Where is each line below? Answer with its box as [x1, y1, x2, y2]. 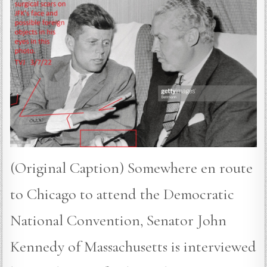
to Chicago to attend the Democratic [10, 184, 235, 203]
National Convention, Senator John [10, 210, 227, 229]
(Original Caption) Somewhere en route [10, 158, 253, 177]
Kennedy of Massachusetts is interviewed [10, 237, 257, 256]
